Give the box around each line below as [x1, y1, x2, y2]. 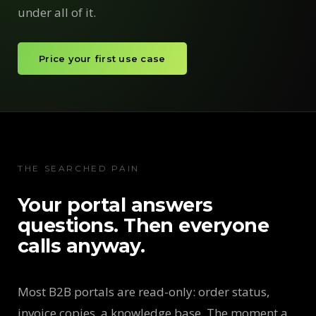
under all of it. [18, 4, 96, 20]
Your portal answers [18, 193, 213, 217]
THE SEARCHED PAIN [18, 163, 140, 174]
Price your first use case [39, 53, 166, 64]
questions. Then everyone [18, 214, 269, 237]
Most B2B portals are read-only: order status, [18, 284, 269, 300]
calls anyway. [18, 234, 145, 257]
